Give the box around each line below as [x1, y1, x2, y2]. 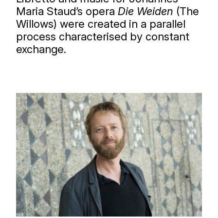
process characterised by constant [16, 30, 189, 43]
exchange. [16, 43, 66, 55]
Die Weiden [118, 5, 176, 18]
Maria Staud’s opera [16, 5, 118, 18]
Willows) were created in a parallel [16, 18, 185, 30]
